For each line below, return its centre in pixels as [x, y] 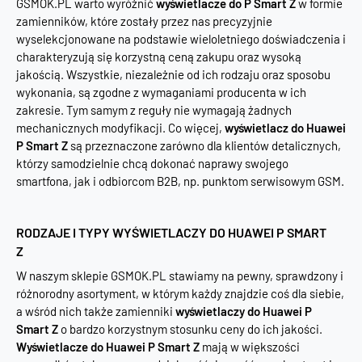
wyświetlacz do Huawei [285, 128]
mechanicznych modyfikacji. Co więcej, [120, 128]
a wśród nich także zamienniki [96, 311]
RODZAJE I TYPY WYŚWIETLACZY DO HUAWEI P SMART [171, 232]
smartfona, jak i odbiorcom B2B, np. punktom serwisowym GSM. [180, 181]
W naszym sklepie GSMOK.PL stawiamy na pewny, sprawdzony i [180, 276]
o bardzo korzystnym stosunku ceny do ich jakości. [190, 329]
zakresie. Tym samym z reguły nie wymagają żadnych [154, 110]
